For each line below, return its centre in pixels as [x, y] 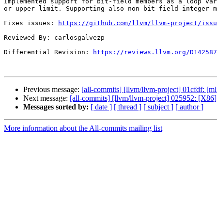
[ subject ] [158, 107]
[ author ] [189, 107]
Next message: [46, 98]
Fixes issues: [31, 23]
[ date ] [101, 107]
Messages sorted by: [56, 107]
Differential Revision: [48, 52]
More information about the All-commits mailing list [83, 128]
